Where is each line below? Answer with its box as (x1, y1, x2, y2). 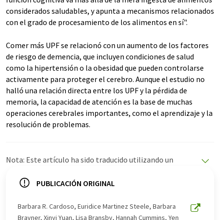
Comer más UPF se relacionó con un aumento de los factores (6, 40, 209, 51)
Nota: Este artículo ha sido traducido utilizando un (6, 155, 173, 165)
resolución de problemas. (6, 119, 90, 130)
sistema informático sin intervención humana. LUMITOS (6, 166, 194, 176)
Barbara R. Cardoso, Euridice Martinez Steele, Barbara (18, 202, 176, 211)
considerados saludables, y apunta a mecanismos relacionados (6, 6, 214, 16)
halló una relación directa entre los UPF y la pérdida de (6, 85, 187, 96)
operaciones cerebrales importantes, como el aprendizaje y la (6, 108, 213, 118)
